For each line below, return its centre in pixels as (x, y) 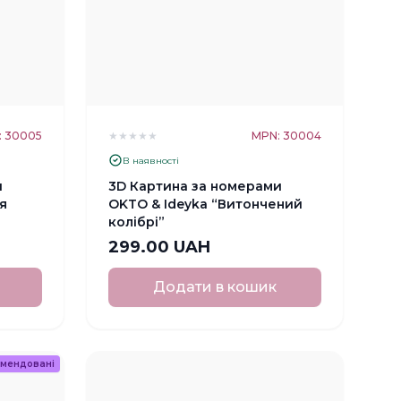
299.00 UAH (159, 247)
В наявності (150, 160)
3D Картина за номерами (195, 187)
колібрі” (136, 222)
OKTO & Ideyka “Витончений (205, 205)
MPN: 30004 (286, 136)
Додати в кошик (214, 286)
